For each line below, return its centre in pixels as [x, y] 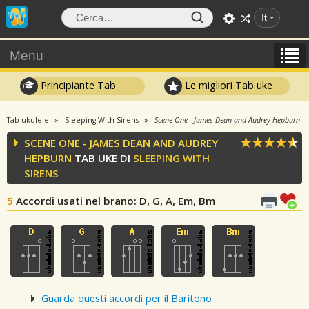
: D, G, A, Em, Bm [175, 201]
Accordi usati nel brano [75, 201]
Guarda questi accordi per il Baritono [127, 299]
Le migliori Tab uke [228, 85]
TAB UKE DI [102, 158]
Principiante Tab [77, 85]
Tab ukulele [28, 120]
